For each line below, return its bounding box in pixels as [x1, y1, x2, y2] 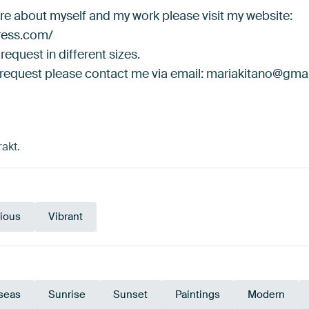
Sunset [113, 288, 148, 302]
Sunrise [48, 288, 86, 302]
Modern [248, 288, 285, 302]
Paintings [175, 288, 220, 302]
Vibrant [48, 210, 83, 224]
